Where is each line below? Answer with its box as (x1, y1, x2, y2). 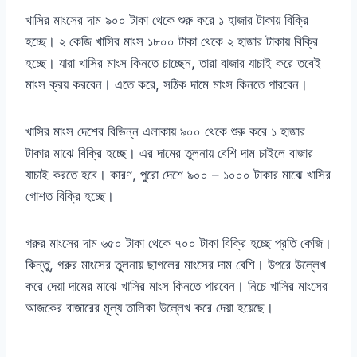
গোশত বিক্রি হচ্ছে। (25, 188, 114, 205)
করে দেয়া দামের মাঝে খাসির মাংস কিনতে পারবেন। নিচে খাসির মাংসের (25, 278, 328, 295)
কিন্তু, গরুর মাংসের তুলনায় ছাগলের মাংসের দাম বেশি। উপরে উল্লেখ (25, 257, 326, 273)
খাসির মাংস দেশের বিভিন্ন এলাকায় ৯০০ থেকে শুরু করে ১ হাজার (25, 124, 305, 140)
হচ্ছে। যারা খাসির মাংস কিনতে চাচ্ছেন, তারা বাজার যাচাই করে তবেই (25, 55, 321, 72)
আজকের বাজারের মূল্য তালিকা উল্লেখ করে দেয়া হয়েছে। (25, 300, 273, 316)
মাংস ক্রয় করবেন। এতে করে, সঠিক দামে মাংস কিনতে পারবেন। (25, 76, 308, 93)
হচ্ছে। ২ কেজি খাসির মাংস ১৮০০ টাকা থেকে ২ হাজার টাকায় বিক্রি (25, 33, 318, 50)
